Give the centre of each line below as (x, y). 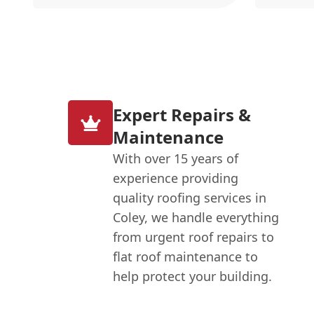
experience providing (176, 178)
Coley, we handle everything (196, 218)
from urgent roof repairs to (194, 237)
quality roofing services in (190, 198)
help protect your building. (193, 277)
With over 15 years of (176, 159)
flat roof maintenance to (186, 257)
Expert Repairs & (182, 115)
